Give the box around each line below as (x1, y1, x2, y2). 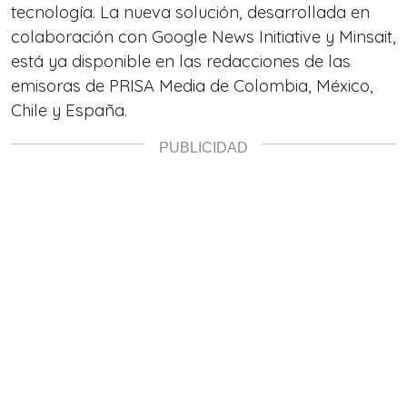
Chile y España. (11, 100, 127, 121)
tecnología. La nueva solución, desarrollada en (11, 2, 370, 23)
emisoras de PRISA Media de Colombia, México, (11, 75, 373, 96)
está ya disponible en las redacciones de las (11, 51, 351, 72)
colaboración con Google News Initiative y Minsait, (11, 26, 396, 47)
